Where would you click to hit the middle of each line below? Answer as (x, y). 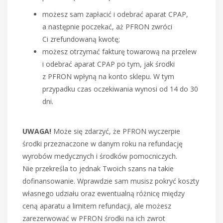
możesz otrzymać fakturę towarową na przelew (119, 51)
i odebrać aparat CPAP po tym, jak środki (109, 64)
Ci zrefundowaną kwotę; (81, 39)
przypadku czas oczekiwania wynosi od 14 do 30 (120, 89)
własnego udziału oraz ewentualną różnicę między (104, 193)
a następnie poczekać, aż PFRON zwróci (107, 26)
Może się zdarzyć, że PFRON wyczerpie (116, 131)
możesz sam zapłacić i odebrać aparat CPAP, (115, 14)
